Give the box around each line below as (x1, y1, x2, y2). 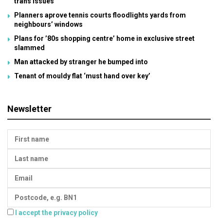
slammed (14, 44, 45, 52)
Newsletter (7, 104, 52, 114)
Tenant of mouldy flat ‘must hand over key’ (14, 72, 150, 80)
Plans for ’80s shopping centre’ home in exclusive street (14, 35, 195, 42)
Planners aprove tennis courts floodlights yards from (14, 11, 186, 19)
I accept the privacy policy (15, 209, 98, 217)
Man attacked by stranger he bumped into (14, 58, 148, 66)
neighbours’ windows (14, 20, 83, 28)
